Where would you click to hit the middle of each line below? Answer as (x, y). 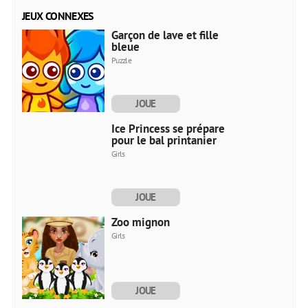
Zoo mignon (141, 222)
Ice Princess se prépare (168, 128)
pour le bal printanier (164, 140)
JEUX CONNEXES (58, 15)
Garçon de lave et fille (165, 35)
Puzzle (122, 60)
